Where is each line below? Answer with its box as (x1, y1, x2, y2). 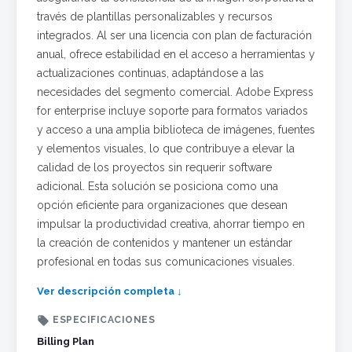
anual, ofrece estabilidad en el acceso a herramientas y (37, 48, 315, 61)
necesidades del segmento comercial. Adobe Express (37, 86, 313, 99)
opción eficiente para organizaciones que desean (37, 199, 288, 212)
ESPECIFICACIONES (53, 314, 155, 326)
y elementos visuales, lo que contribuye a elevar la (37, 142, 295, 156)
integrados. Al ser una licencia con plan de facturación (37, 29, 312, 42)
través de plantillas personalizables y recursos (37, 10, 273, 24)
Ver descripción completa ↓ (37, 285, 182, 298)
